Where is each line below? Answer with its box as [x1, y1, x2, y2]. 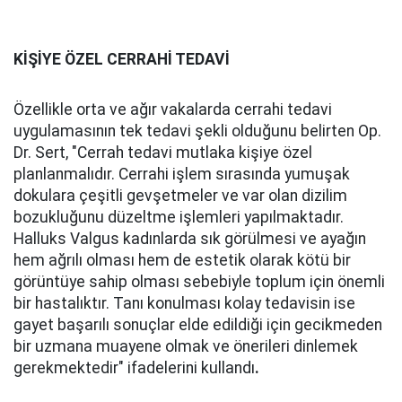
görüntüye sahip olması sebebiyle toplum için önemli [13, 273, 385, 292]
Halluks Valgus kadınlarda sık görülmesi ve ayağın [13, 230, 366, 249]
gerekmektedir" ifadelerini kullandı [13, 359, 255, 378]
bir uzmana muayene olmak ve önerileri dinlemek [13, 337, 358, 356]
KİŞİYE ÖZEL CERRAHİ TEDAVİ [13, 50, 230, 69]
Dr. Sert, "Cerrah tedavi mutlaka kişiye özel [13, 144, 312, 162]
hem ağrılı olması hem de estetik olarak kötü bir [13, 251, 351, 270]
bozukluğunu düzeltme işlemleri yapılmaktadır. [13, 208, 344, 227]
